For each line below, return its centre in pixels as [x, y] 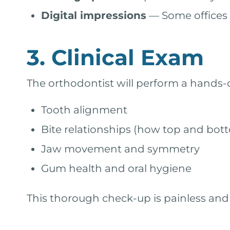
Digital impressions [94, 15]
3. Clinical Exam [115, 57]
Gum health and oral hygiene [116, 168]
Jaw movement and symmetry [120, 149]
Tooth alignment [84, 110]
